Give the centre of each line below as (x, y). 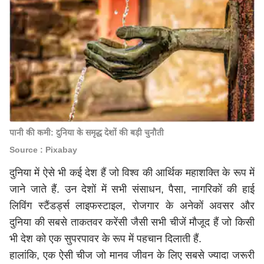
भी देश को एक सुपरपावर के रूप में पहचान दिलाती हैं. (105, 239)
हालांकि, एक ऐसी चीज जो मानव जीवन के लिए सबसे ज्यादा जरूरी (132, 255)
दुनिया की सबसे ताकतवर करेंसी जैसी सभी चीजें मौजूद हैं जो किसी (132, 222)
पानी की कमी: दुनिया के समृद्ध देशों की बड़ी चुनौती (87, 133)
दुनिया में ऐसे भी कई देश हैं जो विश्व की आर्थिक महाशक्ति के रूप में (132, 173)
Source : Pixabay (43, 150)
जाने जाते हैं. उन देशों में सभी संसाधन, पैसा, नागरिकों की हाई (132, 189)
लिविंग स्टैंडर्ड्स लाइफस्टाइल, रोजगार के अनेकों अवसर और (132, 206)
